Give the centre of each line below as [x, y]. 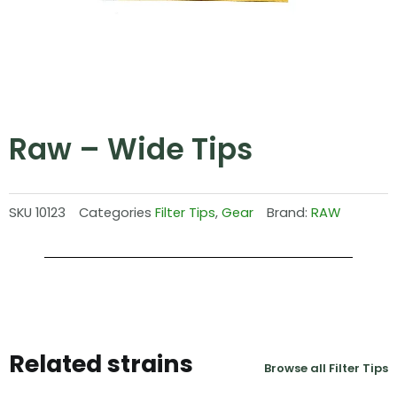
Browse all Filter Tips [326, 368]
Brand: [289, 212]
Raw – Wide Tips [131, 150]
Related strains [101, 363]
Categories [115, 212]
